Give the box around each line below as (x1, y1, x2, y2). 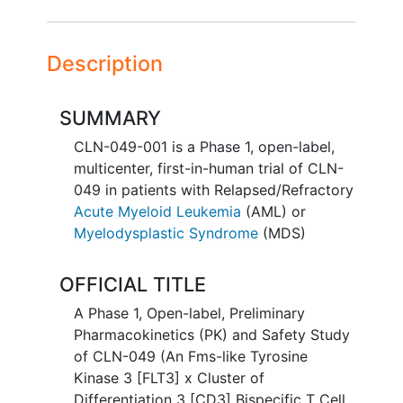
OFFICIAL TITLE (58, 273, 206, 297)
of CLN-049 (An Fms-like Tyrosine (73, 346, 308, 365)
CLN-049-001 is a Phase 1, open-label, (73, 137, 335, 156)
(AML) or (240, 201, 306, 220)
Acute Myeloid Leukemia (73, 201, 241, 220)
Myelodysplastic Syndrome (73, 223, 258, 242)
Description (47, 50, 163, 77)
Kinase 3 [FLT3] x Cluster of (73, 368, 264, 387)
